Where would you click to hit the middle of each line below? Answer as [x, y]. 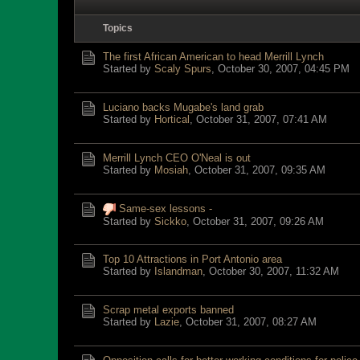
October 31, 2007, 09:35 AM [260, 170]
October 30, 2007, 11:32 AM [274, 271]
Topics [118, 28]
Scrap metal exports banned [168, 310]
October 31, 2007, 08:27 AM [251, 322]
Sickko [170, 221]
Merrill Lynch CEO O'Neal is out [177, 158]
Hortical [172, 119]
